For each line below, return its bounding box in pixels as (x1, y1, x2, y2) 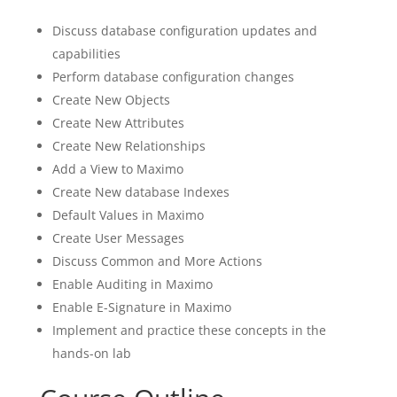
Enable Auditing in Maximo (51, 276, 213, 292)
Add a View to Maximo (51, 160, 183, 177)
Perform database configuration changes (51, 68, 294, 85)
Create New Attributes (51, 114, 184, 131)
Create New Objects (51, 91, 170, 108)
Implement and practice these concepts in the (51, 322, 326, 339)
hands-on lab (51, 345, 131, 362)
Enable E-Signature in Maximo (51, 299, 231, 315)
